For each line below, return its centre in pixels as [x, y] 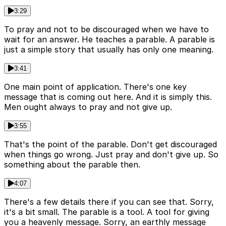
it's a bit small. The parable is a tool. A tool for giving [107, 212]
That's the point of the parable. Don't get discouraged [110, 144]
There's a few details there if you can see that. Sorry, [109, 202]
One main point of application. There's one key [95, 87]
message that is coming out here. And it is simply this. [108, 97]
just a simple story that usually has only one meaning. [109, 49]
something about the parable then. [72, 164]
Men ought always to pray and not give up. [88, 107]
